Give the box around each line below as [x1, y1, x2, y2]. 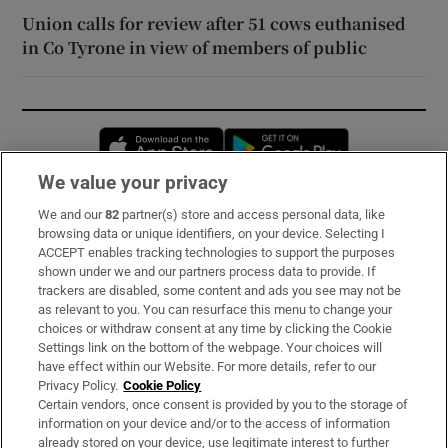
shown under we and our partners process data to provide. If [38, 264, 377, 279]
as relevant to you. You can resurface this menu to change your [38, 302, 393, 317]
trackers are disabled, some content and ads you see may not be [38, 283, 402, 298]
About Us [22, 292, 89, 309]
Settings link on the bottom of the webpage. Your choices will [38, 340, 383, 355]
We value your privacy [38, 171, 229, 194]
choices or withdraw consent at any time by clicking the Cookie [38, 321, 393, 336]
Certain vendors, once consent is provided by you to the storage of [38, 397, 409, 412]
